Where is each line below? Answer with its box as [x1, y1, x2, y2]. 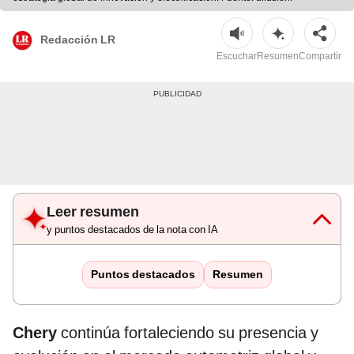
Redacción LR [40, 32, 115, 46]
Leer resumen [47, 203, 139, 220]
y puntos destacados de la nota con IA [47, 224, 218, 236]
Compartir [299, 51, 341, 62]
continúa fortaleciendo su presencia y [57, 323, 318, 343]
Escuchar [217, 51, 257, 62]
